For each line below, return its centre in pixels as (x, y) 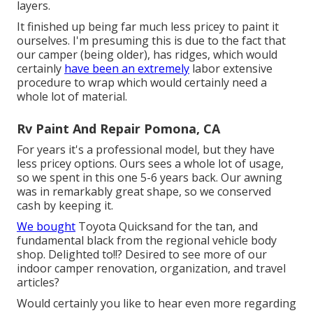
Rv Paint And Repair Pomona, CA (118, 128)
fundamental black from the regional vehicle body (147, 240)
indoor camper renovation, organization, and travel (151, 268)
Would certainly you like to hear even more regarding (156, 303)
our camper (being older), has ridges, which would (147, 54)
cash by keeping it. (65, 205)
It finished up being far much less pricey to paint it (148, 26)
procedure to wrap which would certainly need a (142, 82)
